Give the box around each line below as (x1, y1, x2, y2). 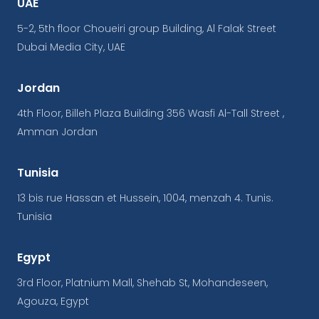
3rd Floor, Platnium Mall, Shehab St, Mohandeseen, (17, 276, 268, 291)
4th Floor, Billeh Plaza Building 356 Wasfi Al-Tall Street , (17, 106, 284, 121)
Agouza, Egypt (17, 294, 89, 309)
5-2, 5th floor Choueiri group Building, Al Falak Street (17, 21, 276, 36)
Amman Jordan (17, 125, 98, 140)
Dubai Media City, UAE (17, 40, 125, 55)
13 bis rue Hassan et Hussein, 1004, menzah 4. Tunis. (17, 191, 273, 206)
